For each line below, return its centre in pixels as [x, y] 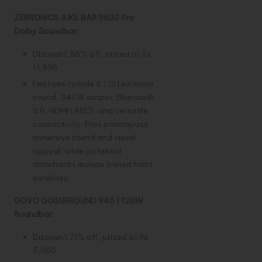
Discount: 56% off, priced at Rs [92, 54]
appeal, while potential [77, 151]
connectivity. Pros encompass [90, 124]
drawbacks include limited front [93, 165]
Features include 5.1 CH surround [93, 84]
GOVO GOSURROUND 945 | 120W [79, 201]
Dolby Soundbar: [46, 31]
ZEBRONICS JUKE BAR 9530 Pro [74, 18]
